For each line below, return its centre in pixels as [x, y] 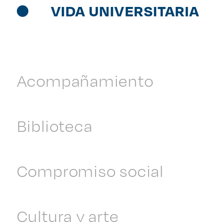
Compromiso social [90, 170]
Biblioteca [55, 125]
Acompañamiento [85, 80]
